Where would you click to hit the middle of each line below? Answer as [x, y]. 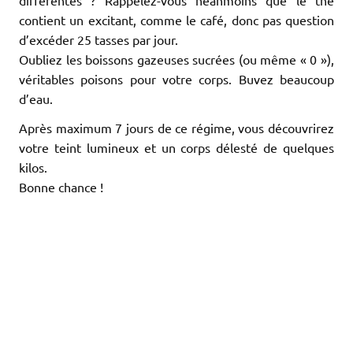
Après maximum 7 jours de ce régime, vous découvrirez [176, 127]
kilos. [33, 167]
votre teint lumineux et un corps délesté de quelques [176, 147]
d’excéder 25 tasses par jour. [98, 39]
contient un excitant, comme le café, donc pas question [176, 19]
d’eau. [36, 98]
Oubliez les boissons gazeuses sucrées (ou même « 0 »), [176, 59]
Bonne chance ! [61, 186]
